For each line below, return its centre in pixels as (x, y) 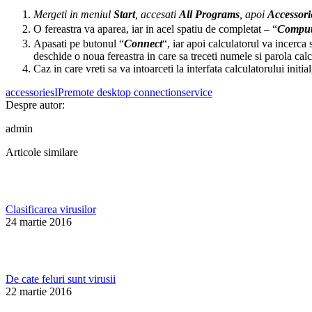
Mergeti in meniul (73, 15)
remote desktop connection (123, 93)
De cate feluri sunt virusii (61, 279)
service (197, 93)
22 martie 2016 (39, 292)
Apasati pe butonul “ (79, 44)
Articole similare (42, 153)
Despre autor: (35, 105)
